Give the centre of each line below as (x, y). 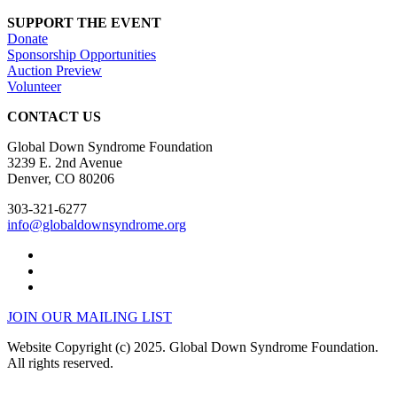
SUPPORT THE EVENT (84, 23)
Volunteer (34, 87)
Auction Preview (54, 71)
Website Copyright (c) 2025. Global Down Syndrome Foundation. (193, 347)
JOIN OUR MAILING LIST (90, 317)
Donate (27, 39)
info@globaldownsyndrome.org (97, 225)
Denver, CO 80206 (61, 179)
